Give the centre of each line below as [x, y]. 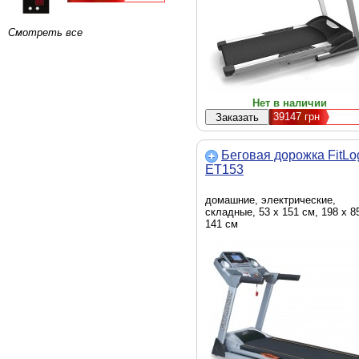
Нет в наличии [289, 103]
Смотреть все [45, 32]
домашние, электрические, [270, 200]
